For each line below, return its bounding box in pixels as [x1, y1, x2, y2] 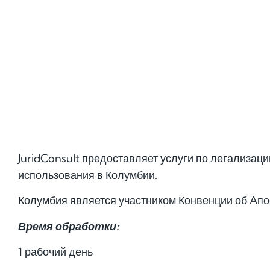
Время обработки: [18, 219, 119, 233]
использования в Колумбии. [18, 168, 157, 182]
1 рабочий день [18, 245, 93, 259]
